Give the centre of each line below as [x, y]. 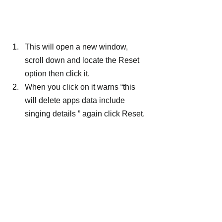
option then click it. [57, 74]
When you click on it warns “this [81, 87]
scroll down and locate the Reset [83, 60]
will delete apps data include [76, 101]
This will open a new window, [77, 47]
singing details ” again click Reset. [85, 114]
